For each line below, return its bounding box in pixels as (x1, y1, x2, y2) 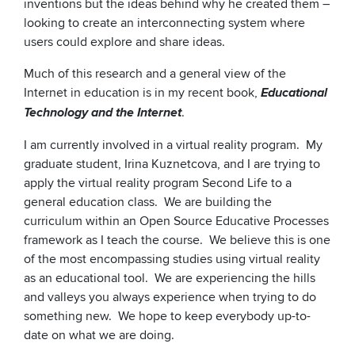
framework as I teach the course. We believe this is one (24, 232, 330, 249)
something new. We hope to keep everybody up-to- (24, 308, 311, 325)
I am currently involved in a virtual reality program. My (24, 137, 323, 154)
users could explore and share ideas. (24, 34, 225, 51)
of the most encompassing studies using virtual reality (24, 251, 320, 268)
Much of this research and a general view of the (24, 66, 286, 82)
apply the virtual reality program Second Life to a (24, 175, 292, 192)
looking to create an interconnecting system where (24, 15, 305, 32)
